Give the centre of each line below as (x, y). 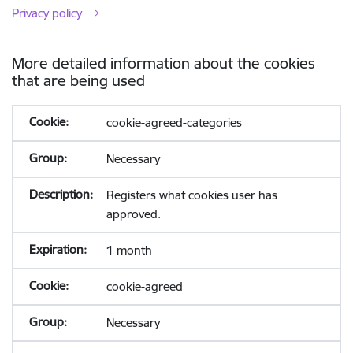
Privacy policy (47, 13)
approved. (133, 214)
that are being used (78, 80)
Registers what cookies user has (191, 195)
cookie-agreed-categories (174, 123)
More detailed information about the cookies (163, 63)
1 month (129, 250)
